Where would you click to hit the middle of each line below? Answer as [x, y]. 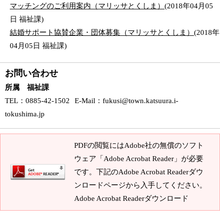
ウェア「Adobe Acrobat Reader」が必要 [139, 159]
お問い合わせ [31, 73]
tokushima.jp [25, 114]
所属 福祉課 [27, 87]
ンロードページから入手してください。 [140, 185]
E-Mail [85, 101]
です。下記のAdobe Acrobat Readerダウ [139, 172]
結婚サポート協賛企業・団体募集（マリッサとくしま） [102, 32]
